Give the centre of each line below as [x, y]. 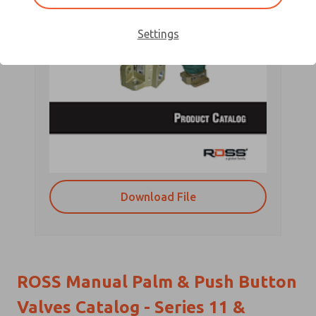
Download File [158, 196]
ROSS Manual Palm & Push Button [157, 281]
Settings [158, 34]
